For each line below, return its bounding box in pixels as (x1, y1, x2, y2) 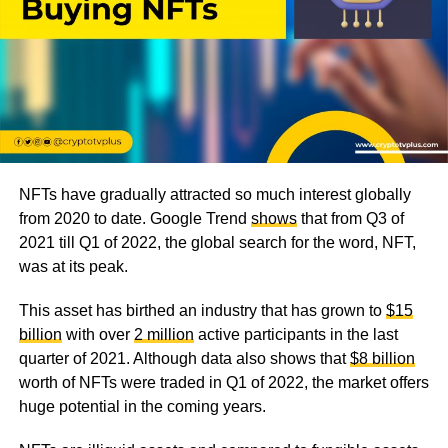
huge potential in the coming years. (18, 397, 270, 415)
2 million (133, 325, 194, 343)
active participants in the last (193, 325, 398, 343)
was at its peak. (18, 257, 128, 275)
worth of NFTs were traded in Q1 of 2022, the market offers (18, 373, 429, 391)
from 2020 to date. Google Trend (18, 209, 251, 227)
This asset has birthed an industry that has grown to (18, 301, 386, 319)
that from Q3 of (296, 209, 404, 227)
